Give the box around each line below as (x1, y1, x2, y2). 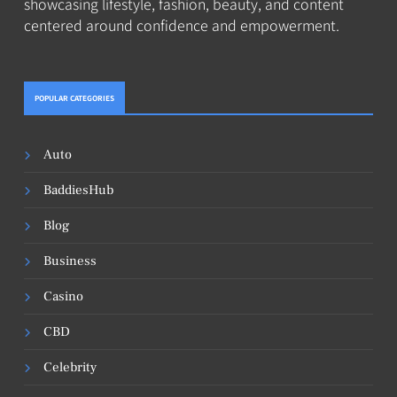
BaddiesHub (43, 181, 113, 198)
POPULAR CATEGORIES (35, 92, 114, 103)
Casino (43, 287, 83, 305)
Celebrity (43, 358, 97, 376)
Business (43, 252, 97, 269)
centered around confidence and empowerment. (24, 13, 339, 35)
